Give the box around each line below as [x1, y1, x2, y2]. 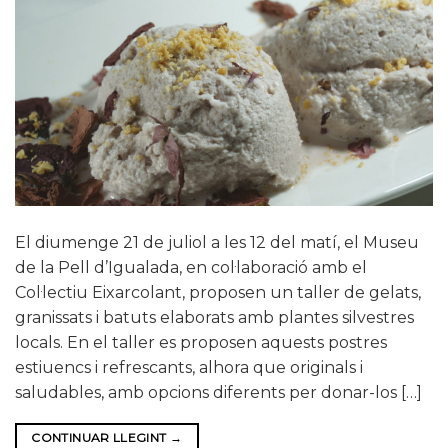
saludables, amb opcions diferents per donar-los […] [15, 382, 422, 402]
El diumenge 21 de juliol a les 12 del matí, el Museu [15, 232, 419, 252]
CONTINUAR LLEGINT [31, 429, 170, 445]
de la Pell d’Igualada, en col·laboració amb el [15, 257, 367, 277]
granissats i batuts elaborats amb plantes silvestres [15, 307, 414, 327]
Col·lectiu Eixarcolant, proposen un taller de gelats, [15, 282, 421, 302]
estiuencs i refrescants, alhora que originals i [15, 357, 363, 377]
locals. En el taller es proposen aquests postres [15, 332, 387, 352]
